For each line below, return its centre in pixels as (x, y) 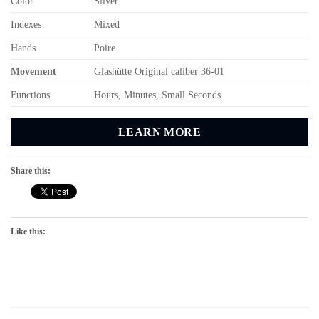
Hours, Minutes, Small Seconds (158, 94)
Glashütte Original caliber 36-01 (159, 71)
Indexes (26, 24)
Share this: (31, 171)
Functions (30, 94)
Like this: (28, 232)
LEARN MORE (159, 132)
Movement (33, 71)
